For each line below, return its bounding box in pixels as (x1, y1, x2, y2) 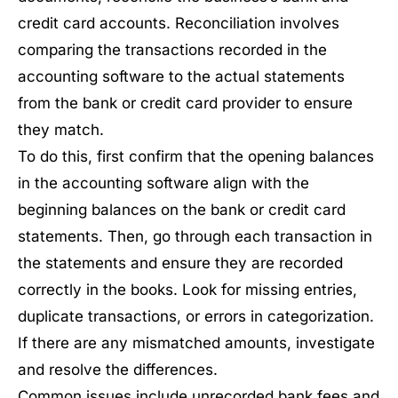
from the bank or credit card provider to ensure (18, 94, 353, 112)
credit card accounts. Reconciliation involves (18, 14, 339, 32)
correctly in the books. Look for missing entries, (18, 281, 357, 298)
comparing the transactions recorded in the (18, 41, 327, 59)
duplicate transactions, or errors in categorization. (18, 307, 374, 325)
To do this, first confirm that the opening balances (18, 147, 374, 165)
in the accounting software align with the (18, 174, 309, 192)
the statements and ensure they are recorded (18, 254, 343, 272)
